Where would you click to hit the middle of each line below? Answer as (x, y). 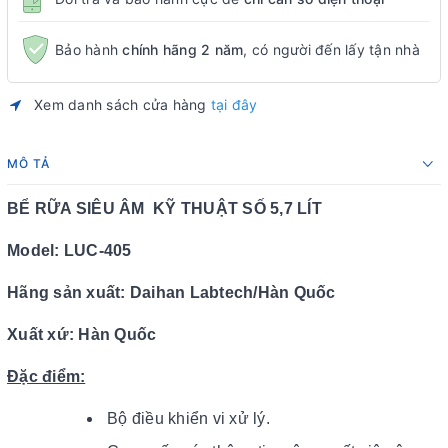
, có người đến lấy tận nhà (331, 49)
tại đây (234, 104)
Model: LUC (53, 250)
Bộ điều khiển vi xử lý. (188, 418)
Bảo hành (89, 49)
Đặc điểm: (46, 376)
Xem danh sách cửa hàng (122, 104)
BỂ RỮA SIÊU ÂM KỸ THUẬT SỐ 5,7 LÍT (164, 208)
